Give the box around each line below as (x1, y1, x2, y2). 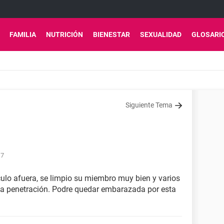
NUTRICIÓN (46, 30, 83, 38)
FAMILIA (9, 30, 36, 38)
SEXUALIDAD (140, 30, 181, 38)
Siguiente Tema (125, 101, 172, 109)
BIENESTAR (93, 30, 130, 38)
